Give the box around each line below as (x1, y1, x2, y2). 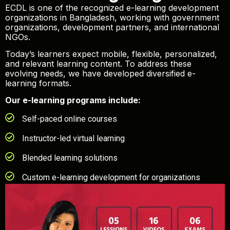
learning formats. (5, 78, 71, 89)
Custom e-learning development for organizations (22, 172, 200, 182)
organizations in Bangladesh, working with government (5, 12, 219, 23)
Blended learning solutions (22, 152, 118, 163)
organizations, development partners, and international (5, 22, 219, 32)
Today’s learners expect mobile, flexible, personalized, (5, 49, 217, 60)
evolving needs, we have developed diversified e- (5, 68, 196, 79)
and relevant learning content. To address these (5, 59, 191, 69)
